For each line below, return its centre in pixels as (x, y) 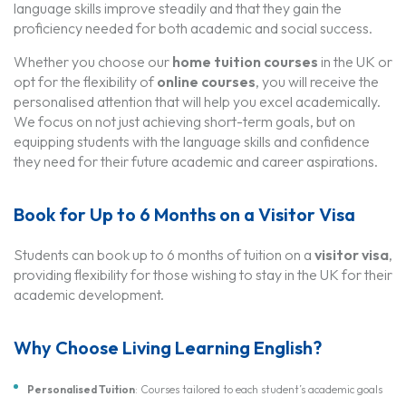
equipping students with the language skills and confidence (192, 141)
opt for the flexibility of (85, 81)
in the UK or (355, 61)
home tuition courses (245, 61)
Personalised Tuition (81, 389)
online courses (206, 81)
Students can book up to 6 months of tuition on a (164, 254)
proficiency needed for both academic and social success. (193, 28)
